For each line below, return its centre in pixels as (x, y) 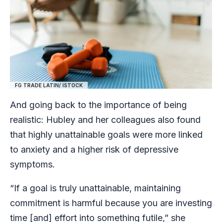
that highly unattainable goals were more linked (106, 134)
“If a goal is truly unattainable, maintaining (95, 188)
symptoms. (34, 164)
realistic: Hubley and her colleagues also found (105, 119)
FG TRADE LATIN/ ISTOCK (49, 85)
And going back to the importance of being (98, 105)
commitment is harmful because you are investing (111, 203)
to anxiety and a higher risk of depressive (94, 149)
